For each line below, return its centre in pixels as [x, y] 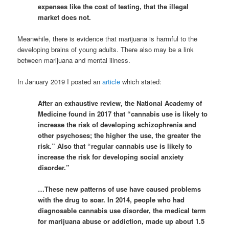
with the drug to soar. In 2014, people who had [111, 200]
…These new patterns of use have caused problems [120, 189]
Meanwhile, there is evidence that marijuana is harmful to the [108, 38]
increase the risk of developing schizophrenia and [117, 125]
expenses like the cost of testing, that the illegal [113, 6]
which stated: [141, 82]
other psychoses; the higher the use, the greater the [120, 135]
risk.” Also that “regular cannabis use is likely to [115, 146]
